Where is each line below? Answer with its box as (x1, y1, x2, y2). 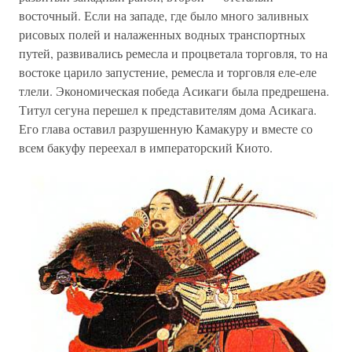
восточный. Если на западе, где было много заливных (19, 7, 309, 24)
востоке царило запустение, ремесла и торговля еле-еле (19, 64, 317, 80)
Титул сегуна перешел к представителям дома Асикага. (19, 101, 317, 118)
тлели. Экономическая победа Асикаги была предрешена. (19, 82, 329, 99)
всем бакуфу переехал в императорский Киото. (19, 139, 273, 156)
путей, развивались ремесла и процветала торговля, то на (19, 45, 328, 61)
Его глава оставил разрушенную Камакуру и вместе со (19, 120, 313, 137)
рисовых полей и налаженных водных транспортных (19, 26, 306, 42)
